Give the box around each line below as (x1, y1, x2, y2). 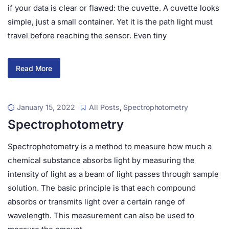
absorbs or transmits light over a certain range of (8, 197, 185, 207)
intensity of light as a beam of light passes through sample (8, 169, 219, 179)
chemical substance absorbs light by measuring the (8, 155, 195, 165)
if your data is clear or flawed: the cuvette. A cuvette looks (8, 3, 219, 13)
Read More (16, 63, 53, 73)
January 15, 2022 (17, 103, 75, 111)
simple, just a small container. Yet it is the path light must (8, 17, 213, 27)
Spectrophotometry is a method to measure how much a (8, 142, 212, 151)
